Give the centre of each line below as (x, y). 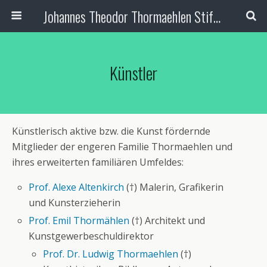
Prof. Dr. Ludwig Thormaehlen (111, 254)
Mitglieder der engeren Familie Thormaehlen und (122, 147)
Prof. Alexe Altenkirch (77, 187)
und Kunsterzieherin (75, 203)
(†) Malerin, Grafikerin (174, 187)
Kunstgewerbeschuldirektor (91, 236)
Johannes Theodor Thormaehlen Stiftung (217, 16)
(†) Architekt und (167, 221)
